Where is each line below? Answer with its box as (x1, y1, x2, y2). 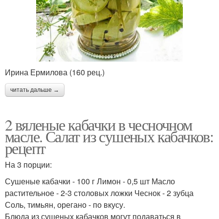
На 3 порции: (5, 158, 52, 170)
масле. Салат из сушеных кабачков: (5, 125, 214, 147)
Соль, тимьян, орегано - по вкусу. (5, 198, 125, 210)
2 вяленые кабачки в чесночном (5, 113, 192, 135)
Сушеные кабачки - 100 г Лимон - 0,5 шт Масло (5, 175, 175, 187)
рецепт (5, 137, 45, 158)
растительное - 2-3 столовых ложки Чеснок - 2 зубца (5, 187, 194, 198)
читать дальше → (10, 86, 59, 93)
